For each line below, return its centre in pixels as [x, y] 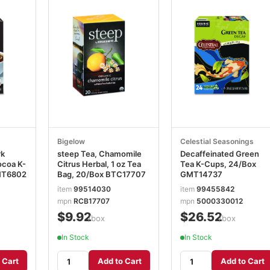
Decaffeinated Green [220, 153]
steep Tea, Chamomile [99, 153]
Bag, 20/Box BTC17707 [102, 174]
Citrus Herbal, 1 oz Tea [99, 164]
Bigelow [71, 141]
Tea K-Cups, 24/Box [218, 164]
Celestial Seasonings [217, 141]
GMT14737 [201, 174]
